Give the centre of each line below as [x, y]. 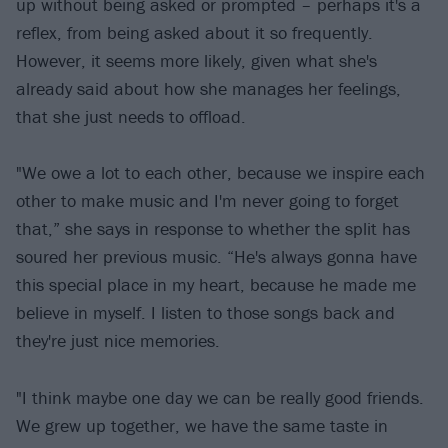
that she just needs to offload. [131, 116]
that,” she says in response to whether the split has [213, 229]
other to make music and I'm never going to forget [207, 201]
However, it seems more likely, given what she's [196, 60]
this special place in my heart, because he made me [216, 285]
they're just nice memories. [118, 341]
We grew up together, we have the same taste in [202, 425]
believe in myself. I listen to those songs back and [205, 313]
